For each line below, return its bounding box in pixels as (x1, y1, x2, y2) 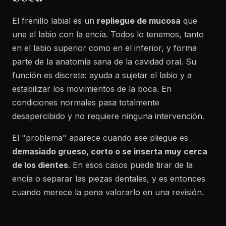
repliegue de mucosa (97, 16, 181, 26)
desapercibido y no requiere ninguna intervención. (12, 111, 204, 121)
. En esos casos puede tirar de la (68, 160, 193, 170)
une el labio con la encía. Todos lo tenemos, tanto (12, 29, 204, 39)
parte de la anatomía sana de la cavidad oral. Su (12, 56, 196, 67)
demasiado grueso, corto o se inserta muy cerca (12, 146, 207, 156)
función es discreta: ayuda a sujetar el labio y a (12, 70, 192, 80)
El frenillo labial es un (12, 16, 97, 26)
